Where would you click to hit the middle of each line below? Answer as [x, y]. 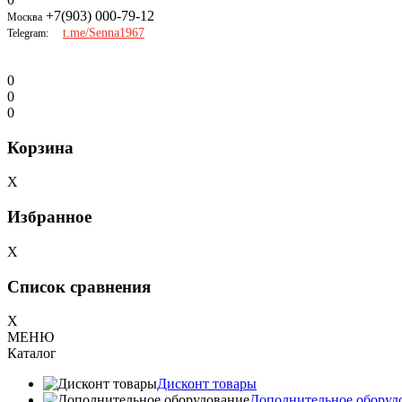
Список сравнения [79, 286]
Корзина [40, 147]
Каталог [32, 354]
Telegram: [28, 33]
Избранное [49, 217]
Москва [25, 17]
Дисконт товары [207, 384]
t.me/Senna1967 [104, 33]
